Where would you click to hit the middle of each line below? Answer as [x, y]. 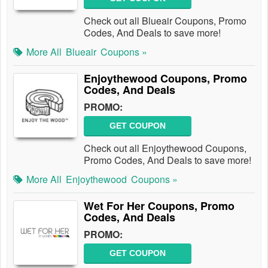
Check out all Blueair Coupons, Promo [165, 21]
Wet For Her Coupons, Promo [159, 206]
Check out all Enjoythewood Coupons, [165, 148]
